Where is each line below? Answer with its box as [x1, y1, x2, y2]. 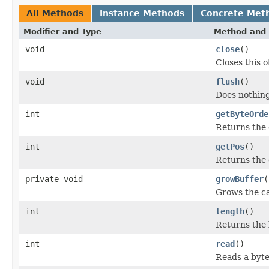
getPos [216, 141, 244, 151]
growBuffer [216, 174, 264, 184]
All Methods [26, 8, 83, 18]
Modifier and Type [23, 26, 101, 36]
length [216, 206, 244, 216]
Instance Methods [100, 8, 184, 18]
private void [25, 174, 83, 184]
